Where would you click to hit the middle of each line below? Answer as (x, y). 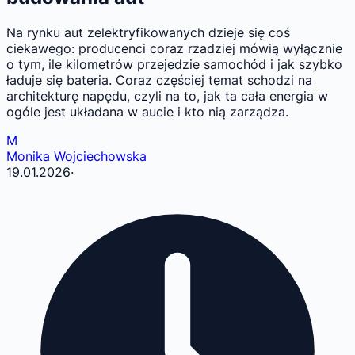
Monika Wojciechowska (76, 157)
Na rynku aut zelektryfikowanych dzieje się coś (148, 33)
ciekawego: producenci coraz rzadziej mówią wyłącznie (174, 49)
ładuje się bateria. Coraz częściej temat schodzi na (159, 80)
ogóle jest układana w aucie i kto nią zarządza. (147, 112)
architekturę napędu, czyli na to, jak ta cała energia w (167, 96)
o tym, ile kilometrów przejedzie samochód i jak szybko (174, 65)
